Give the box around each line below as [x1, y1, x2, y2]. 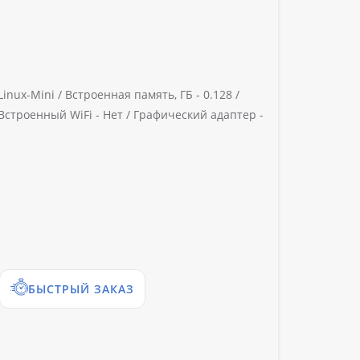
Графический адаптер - [133, 107, 264, 123]
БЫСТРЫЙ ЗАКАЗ [28, 281, 134, 297]
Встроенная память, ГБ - [65, 87, 200, 103]
